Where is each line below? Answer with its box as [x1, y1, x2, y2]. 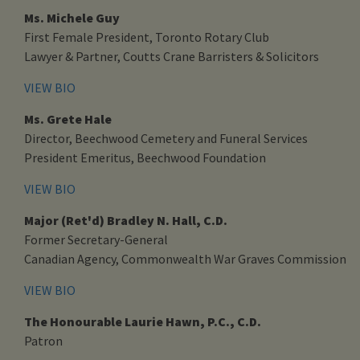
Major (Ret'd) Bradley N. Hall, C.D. [24, 211, 227, 228]
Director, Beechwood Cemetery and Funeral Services [24, 129, 308, 146]
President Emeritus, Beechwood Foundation [24, 149, 266, 166]
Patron [24, 332, 63, 349]
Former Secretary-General [24, 231, 168, 247]
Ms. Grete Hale [24, 110, 112, 127]
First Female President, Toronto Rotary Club [24, 28, 269, 45]
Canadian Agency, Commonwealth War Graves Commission [24, 250, 346, 267]
